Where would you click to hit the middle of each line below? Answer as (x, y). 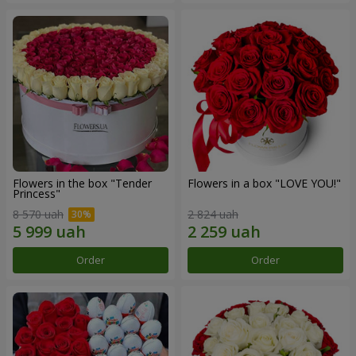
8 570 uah (38, 214)
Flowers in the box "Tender (82, 184)
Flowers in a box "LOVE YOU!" (264, 184)
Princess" (37, 194)
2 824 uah (213, 214)
